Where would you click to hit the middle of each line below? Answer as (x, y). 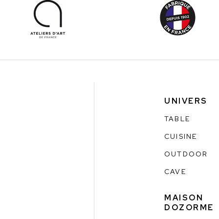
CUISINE (181, 136)
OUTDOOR (186, 154)
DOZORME (189, 207)
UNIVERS (186, 101)
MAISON (184, 197)
